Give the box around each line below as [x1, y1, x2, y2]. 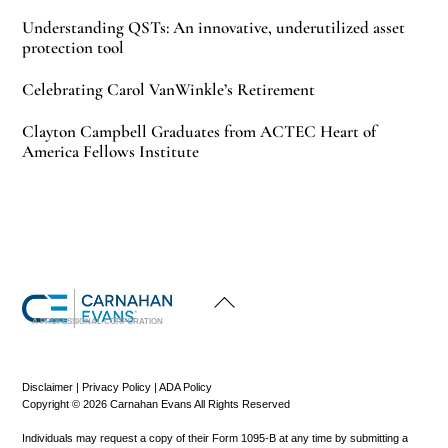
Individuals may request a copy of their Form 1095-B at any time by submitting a [22, 432, 409, 445]
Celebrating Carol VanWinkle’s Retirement [22, 79, 316, 101]
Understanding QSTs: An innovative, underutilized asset [22, 17, 406, 39]
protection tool [22, 37, 125, 59]
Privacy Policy [82, 381, 152, 394]
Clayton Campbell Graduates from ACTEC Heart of [22, 121, 377, 143]
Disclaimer [22, 381, 74, 394]
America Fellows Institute [22, 141, 200, 163]
